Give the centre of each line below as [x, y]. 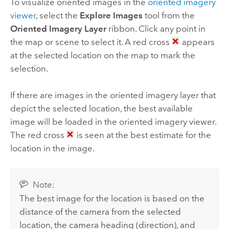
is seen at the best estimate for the [143, 135]
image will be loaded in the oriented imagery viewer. [113, 122]
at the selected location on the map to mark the [102, 55]
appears [197, 42]
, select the [58, 16]
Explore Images [111, 16]
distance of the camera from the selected [100, 212]
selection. [29, 69]
